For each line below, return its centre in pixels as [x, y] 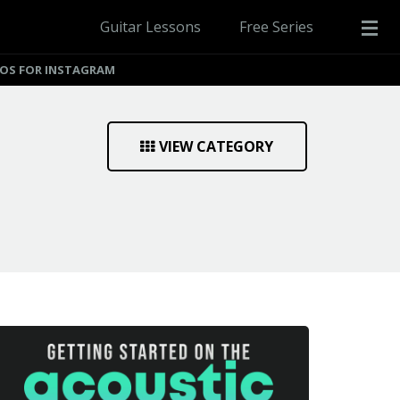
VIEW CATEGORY [217, 146]
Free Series [276, 27]
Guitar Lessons [150, 27]
